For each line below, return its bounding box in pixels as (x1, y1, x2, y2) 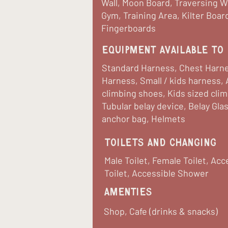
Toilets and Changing (104, 137, 217, 148)
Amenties (104, 187, 152, 197)
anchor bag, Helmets (102, 113, 185, 124)
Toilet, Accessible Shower (104, 167, 209, 179)
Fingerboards (101, 22, 156, 34)
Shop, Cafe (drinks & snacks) (104, 206, 218, 217)
